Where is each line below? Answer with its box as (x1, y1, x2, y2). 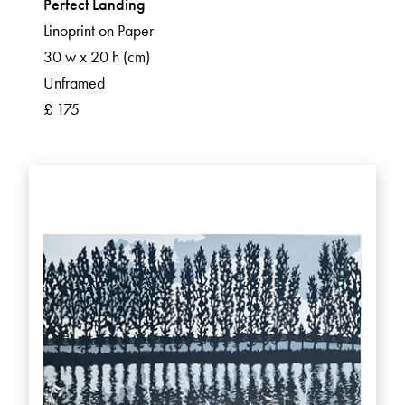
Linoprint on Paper (43, 20, 154, 42)
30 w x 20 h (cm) (43, 46, 150, 68)
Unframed (43, 72, 105, 94)
